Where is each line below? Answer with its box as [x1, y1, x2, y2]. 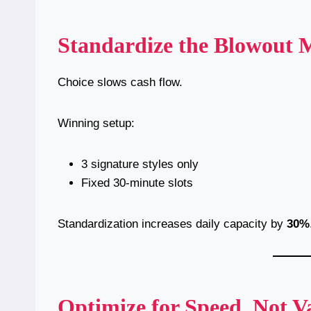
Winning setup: [58, 117, 135, 131]
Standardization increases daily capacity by [58, 217, 287, 231]
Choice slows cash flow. [58, 76, 183, 90]
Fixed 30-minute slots [81, 176, 193, 190]
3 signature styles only [81, 158, 199, 171]
